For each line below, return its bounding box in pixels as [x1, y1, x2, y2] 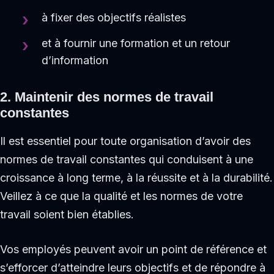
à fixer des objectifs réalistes [42, 10, 187, 24]
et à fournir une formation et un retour [42, 37, 231, 50]
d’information [42, 54, 109, 67]
